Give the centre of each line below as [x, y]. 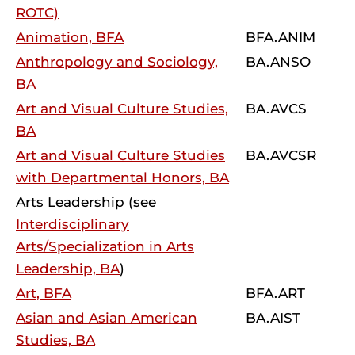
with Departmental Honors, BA [122, 177]
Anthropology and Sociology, [117, 62]
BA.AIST [273, 318]
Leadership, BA [68, 269]
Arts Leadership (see [86, 202]
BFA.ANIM [281, 37]
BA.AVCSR [281, 155]
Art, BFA [44, 293]
